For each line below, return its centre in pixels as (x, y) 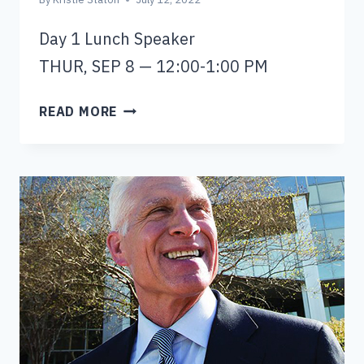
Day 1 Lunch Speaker (117, 39)
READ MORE (78, 112)
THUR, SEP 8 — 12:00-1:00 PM (154, 67)
